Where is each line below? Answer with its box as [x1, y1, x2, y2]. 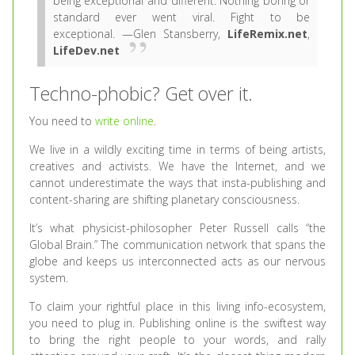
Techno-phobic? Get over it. [29, 81, 253, 106]
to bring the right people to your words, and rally [29, 332, 326, 347]
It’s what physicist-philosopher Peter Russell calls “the [29, 220, 326, 235]
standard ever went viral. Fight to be [52, 10, 311, 25]
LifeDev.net [52, 43, 120, 58]
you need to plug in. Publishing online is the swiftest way [29, 315, 326, 330]
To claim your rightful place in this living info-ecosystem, [29, 299, 326, 314]
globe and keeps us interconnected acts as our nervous [29, 254, 326, 269]
